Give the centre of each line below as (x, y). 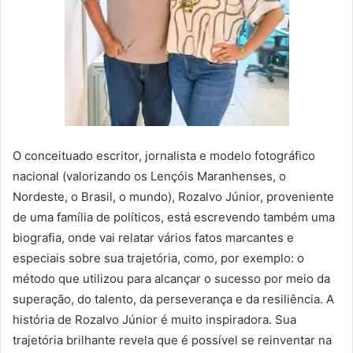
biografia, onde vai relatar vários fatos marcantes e (153, 237)
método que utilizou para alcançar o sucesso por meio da (171, 278)
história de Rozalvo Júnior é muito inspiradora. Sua (154, 319)
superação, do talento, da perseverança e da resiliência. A (173, 299)
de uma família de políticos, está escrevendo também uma (174, 217)
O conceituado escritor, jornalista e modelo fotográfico (164, 155)
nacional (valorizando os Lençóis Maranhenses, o (149, 176)
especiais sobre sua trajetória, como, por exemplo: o (158, 258)
